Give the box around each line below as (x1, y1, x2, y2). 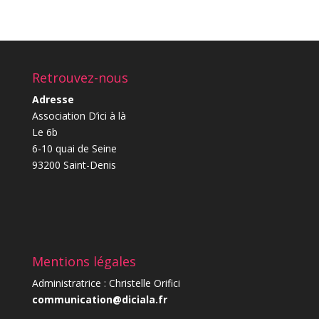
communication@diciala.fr (31, 293, 167, 307)
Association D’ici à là (31, 109, 126, 123)
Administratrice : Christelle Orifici (31, 276, 180, 291)
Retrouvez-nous (31, 69, 128, 87)
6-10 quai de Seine (31, 142, 117, 156)
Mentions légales (31, 253, 136, 271)
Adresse (31, 93, 74, 107)
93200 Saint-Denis (31, 158, 116, 172)
